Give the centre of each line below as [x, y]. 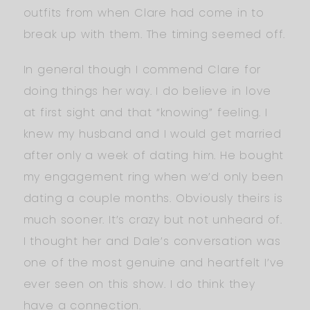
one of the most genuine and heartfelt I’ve [154, 262]
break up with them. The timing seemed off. [154, 34]
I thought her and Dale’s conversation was [152, 241]
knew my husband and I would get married [152, 134]
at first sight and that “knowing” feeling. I [145, 112]
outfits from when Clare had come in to [144, 12]
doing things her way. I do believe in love [147, 91]
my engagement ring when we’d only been [153, 176]
